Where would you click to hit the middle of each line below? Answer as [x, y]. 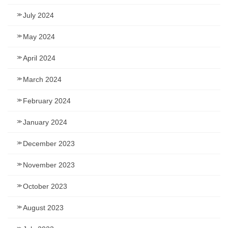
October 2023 [45, 186]
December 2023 [49, 143]
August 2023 [43, 207]
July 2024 [38, 15]
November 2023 [49, 165]
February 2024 [47, 101]
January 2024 [45, 122]
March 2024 [42, 79]
